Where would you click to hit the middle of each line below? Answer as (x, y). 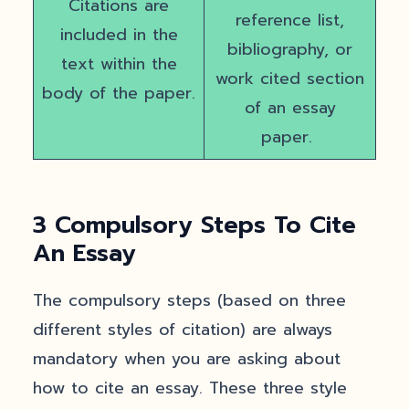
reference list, (290, 20)
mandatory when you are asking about (187, 359)
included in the (119, 35)
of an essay (290, 108)
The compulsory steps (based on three (189, 300)
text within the (119, 64)
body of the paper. (119, 93)
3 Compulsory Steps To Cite (194, 225)
